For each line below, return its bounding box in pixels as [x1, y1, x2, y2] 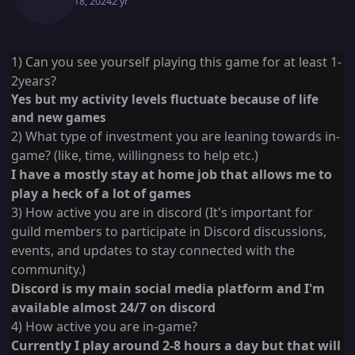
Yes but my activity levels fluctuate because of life [11, 91, 319, 109]
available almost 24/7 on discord [11, 299, 216, 317]
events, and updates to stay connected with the [11, 242, 295, 260]
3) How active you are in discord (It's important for [11, 204, 313, 222]
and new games [11, 109, 106, 127]
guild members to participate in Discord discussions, [11, 223, 326, 241]
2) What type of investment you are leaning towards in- [11, 128, 340, 146]
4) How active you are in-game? [11, 318, 197, 336]
